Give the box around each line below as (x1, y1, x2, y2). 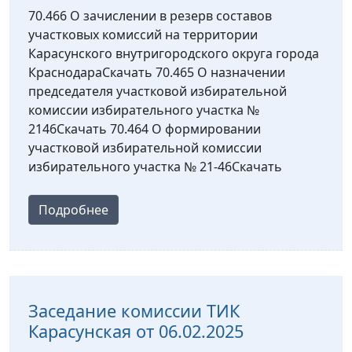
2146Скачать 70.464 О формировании (28, 119, 261, 137)
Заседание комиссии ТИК (28, 299, 240, 322)
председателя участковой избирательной (28, 82, 287, 100)
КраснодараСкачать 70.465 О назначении (28, 63, 285, 81)
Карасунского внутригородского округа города (28, 44, 319, 62)
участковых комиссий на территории (28, 25, 258, 43)
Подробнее (38, 200, 108, 218)
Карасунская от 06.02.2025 (28, 319, 244, 343)
